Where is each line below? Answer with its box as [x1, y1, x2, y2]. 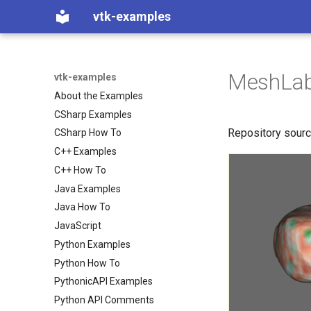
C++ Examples [54, 146, 117, 157]
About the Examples [54, 90, 143, 101]
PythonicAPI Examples [54, 276, 153, 287]
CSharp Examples [54, 108, 132, 120]
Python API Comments [54, 294, 154, 305]
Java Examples [54, 183, 121, 194]
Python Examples [54, 238, 131, 250]
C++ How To [54, 164, 106, 176]
